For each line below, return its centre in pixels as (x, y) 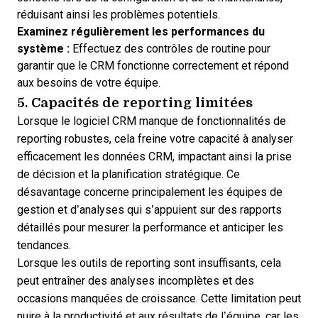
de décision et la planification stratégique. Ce (128, 174)
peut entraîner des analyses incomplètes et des (136, 281)
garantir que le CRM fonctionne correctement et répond (153, 66)
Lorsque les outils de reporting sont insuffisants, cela (149, 263)
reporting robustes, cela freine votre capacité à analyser (155, 139)
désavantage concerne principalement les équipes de (150, 192)
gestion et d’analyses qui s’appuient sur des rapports (149, 210)
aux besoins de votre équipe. (89, 83)
